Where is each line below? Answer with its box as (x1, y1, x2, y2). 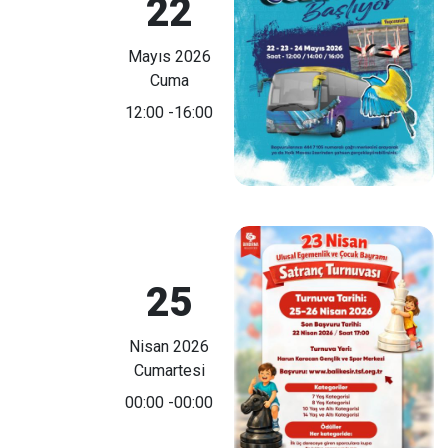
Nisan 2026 (129, 337, 209, 356)
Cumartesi (133, 361, 205, 380)
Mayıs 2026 (127, 47, 211, 66)
